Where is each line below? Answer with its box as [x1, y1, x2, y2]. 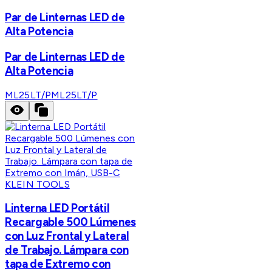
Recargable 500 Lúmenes [5, 215, 136, 229]
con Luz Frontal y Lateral [5, 229, 129, 243]
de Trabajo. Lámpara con [5, 243, 129, 257]
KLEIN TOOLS [5, 178, 70, 190]
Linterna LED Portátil [5, 201, 110, 216]
